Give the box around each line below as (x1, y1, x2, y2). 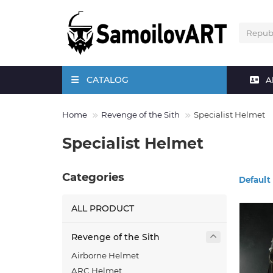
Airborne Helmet (71, 250, 139, 261)
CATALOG (86, 74, 129, 86)
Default (239, 175, 271, 185)
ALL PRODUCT (71, 203, 134, 214)
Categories (62, 170, 124, 185)
